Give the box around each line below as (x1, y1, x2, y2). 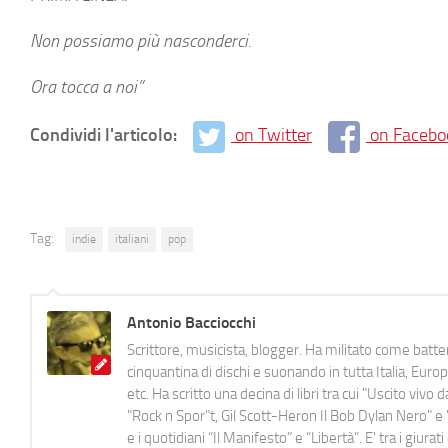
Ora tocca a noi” (30, 76, 143, 98)
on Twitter (235, 124, 312, 146)
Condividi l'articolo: (30, 124, 181, 146)
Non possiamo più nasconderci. (30, 30, 251, 52)
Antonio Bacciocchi (127, 312, 256, 332)
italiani (115, 231, 149, 246)
